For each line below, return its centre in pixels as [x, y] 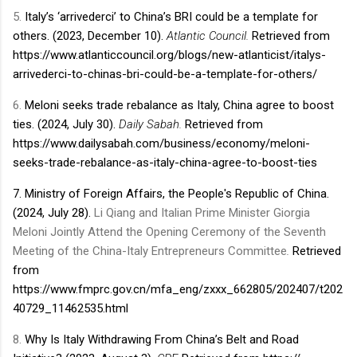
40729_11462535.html [71, 309]
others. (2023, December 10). [90, 36]
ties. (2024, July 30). [66, 125]
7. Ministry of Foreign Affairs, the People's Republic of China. [171, 194]
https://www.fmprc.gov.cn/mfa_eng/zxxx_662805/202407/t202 [178, 290]
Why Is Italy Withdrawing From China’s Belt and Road [162, 340]
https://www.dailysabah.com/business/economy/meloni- [161, 144]
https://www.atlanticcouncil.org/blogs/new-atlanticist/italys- [169, 55]
